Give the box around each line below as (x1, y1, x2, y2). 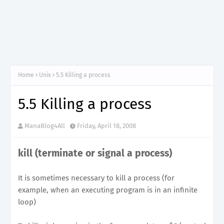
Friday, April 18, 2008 (77, 121, 136, 129)
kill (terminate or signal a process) (18, 147, 172, 159)
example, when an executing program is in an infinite (18, 185, 197, 194)
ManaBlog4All (24, 121, 65, 129)
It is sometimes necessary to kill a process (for (18, 173, 174, 182)
